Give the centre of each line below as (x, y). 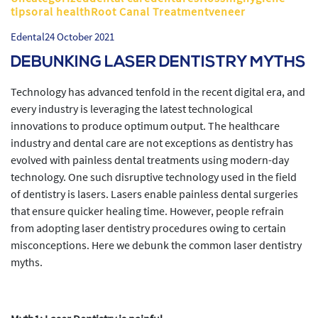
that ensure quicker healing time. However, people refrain (147, 211)
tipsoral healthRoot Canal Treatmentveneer (128, 11)
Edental (28, 37)
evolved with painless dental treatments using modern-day (150, 160)
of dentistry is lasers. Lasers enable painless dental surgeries (154, 194)
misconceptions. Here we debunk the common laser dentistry (156, 245)
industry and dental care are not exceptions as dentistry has (152, 143)
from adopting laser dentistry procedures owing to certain (148, 228)
